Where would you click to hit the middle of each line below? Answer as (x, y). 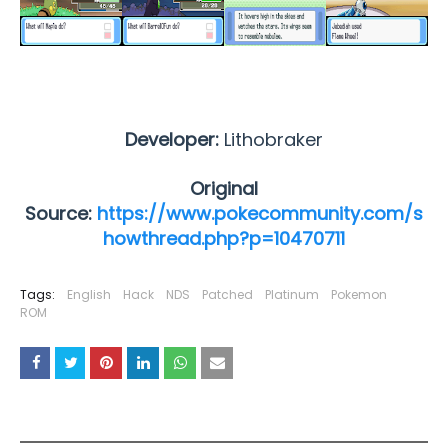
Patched (227, 294)
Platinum (292, 294)
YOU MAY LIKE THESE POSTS (128, 424)
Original (224, 188)
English (89, 294)
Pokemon (359, 294)
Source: (61, 213)
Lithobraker (273, 139)
